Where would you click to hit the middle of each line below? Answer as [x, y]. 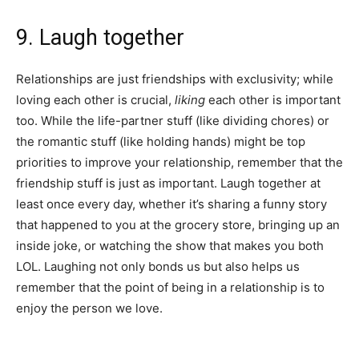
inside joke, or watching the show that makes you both [170, 245]
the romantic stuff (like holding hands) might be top [161, 141]
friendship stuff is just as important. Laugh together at [168, 183]
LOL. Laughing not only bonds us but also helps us [158, 266]
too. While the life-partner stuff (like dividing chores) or [173, 120]
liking [192, 99]
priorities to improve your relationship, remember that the [179, 162]
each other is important [274, 99]
